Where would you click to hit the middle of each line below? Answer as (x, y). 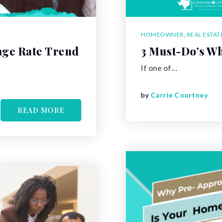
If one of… (159, 67)
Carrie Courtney (179, 95)
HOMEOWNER (162, 34)
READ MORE (41, 110)
